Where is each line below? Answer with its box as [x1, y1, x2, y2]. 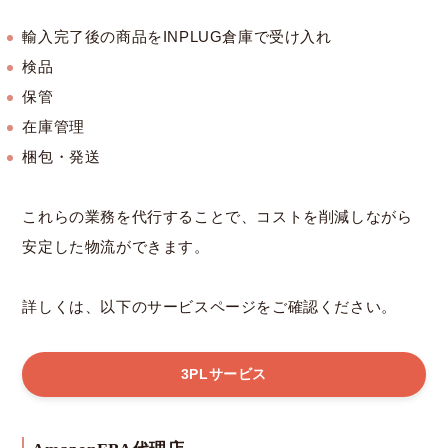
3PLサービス [180, 366, 268, 382]
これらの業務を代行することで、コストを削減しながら [22, 208, 413, 225]
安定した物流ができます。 [22, 238, 210, 255]
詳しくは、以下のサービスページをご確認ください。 [22, 298, 397, 315]
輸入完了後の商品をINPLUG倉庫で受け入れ [22, 28, 332, 45]
